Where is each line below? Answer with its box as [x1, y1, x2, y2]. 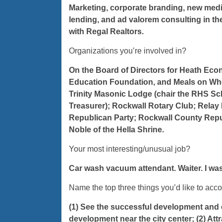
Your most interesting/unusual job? [68, 145, 190, 154]
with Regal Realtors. [68, 27, 144, 36]
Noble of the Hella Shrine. [68, 125, 164, 134]
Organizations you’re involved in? [68, 47, 186, 55]
